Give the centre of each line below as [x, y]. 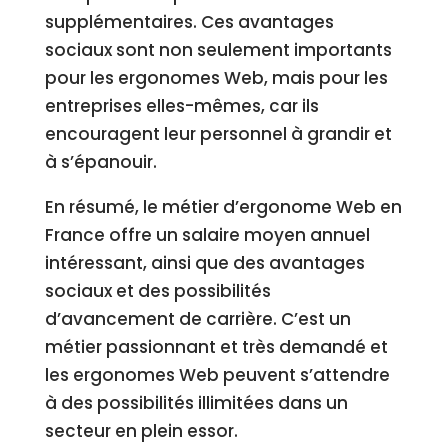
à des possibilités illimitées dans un [196, 403]
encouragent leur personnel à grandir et [218, 134]
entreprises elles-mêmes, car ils [181, 106]
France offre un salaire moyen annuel [207, 235]
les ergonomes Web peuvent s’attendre [217, 375]
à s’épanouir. [100, 162]
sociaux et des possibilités [157, 291]
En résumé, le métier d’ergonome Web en [223, 207]
